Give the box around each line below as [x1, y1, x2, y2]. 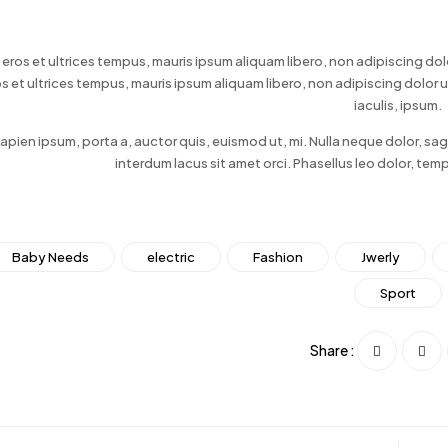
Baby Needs [11, 249, 89, 265]
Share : [309, 341, 355, 359]
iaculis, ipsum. [354, 97, 443, 113]
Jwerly [360, 249, 400, 265]
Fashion [252, 249, 303, 265]
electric [146, 249, 195, 265]
